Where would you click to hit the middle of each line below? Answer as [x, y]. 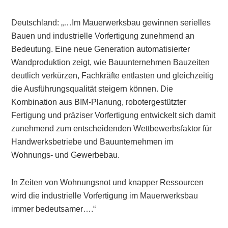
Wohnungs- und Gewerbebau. [66, 155]
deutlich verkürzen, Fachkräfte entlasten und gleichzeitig [113, 76]
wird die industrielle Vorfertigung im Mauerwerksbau [105, 196]
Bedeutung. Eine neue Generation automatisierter [101, 49]
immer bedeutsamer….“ [54, 209]
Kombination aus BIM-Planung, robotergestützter [99, 102]
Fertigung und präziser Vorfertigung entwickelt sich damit [113, 115]
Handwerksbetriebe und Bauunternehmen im [92, 142]
